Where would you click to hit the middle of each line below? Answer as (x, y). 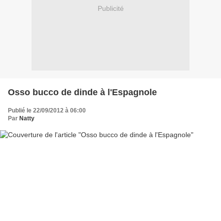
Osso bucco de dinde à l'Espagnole (82, 92)
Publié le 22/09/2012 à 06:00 (47, 110)
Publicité (110, 9)
